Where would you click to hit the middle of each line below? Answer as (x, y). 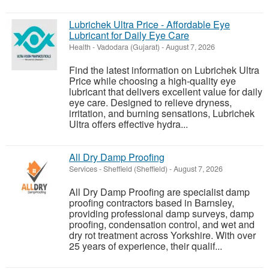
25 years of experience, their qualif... (146, 246)
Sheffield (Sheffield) (135, 169)
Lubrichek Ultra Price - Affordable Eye (150, 25)
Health (80, 47)
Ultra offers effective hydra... (128, 124)
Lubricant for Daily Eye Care (129, 35)
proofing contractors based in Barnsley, (152, 203)
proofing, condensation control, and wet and (162, 225)
